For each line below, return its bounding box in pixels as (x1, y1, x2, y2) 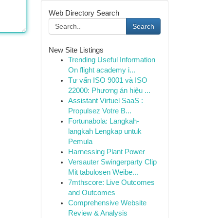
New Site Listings (48, 46, 104, 54)
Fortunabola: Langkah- (68, 117, 139, 125)
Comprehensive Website (68, 199, 146, 207)
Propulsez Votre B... (68, 107, 131, 115)
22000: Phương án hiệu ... (68, 87, 150, 94)
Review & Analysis (68, 209, 127, 217)
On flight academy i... (68, 66, 135, 74)
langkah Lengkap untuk (68, 127, 142, 135)
